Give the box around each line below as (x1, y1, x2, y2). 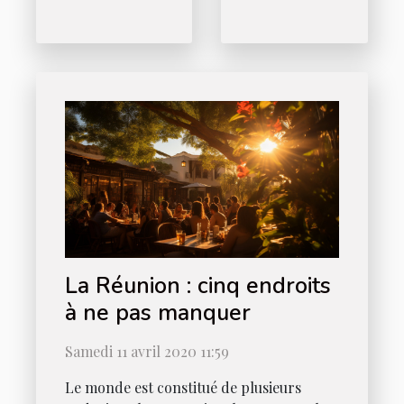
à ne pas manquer (65, 298, 251, 329)
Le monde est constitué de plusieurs (65, 378, 301, 398)
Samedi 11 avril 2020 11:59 (65, 342, 229, 362)
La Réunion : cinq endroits (65, 271, 197, 302)
